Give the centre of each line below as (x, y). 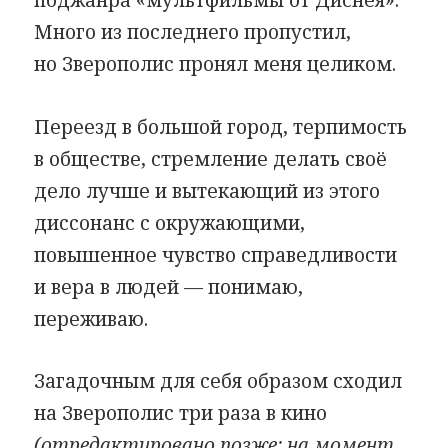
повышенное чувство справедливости (216, 254)
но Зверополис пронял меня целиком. (215, 64)
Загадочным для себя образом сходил (218, 381)
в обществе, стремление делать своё (211, 158)
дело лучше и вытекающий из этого (207, 190)
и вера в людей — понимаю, (169, 286)
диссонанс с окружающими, (170, 222)
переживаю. (91, 318)
